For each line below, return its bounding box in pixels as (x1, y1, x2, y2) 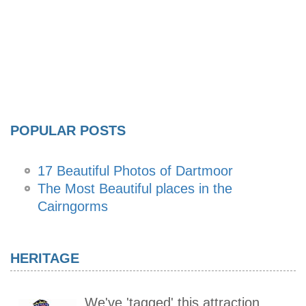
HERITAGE (10, 251, 79, 266)
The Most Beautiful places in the (38, 181, 232, 197)
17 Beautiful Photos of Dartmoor (38, 163, 233, 179)
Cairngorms (38, 199, 108, 214)
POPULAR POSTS (10, 122, 126, 138)
